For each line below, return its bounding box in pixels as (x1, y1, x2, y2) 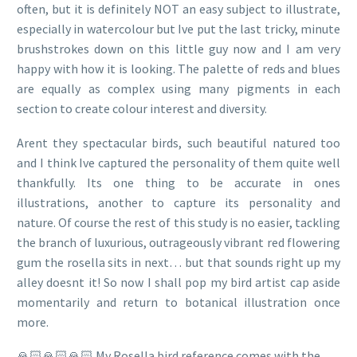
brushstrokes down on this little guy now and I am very (17, 41, 340, 57)
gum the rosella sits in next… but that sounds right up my (17, 253, 340, 270)
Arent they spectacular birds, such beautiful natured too (17, 134, 340, 151)
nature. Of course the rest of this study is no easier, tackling (17, 214, 340, 230)
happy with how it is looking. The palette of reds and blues (17, 61, 340, 77)
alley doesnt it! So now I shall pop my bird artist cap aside (17, 273, 340, 290)
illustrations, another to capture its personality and (17, 194, 340, 210)
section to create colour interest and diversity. (17, 100, 267, 117)
